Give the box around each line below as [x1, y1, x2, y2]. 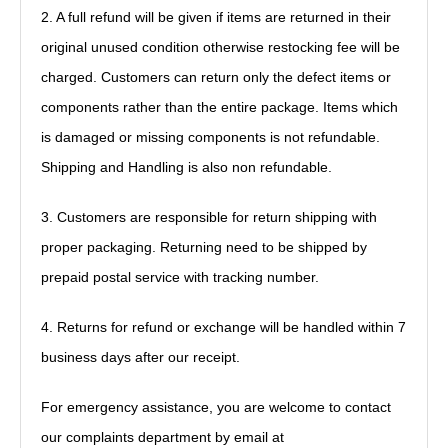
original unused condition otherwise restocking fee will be [41, 39, 400, 55]
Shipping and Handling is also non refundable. [41, 159, 332, 175]
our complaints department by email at [41, 429, 284, 445]
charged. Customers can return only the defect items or [41, 69, 391, 85]
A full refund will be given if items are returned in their [56, 9, 391, 25]
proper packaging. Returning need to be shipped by [41, 239, 367, 255]
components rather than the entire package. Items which [41, 99, 398, 115]
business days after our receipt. [41, 349, 240, 365]
